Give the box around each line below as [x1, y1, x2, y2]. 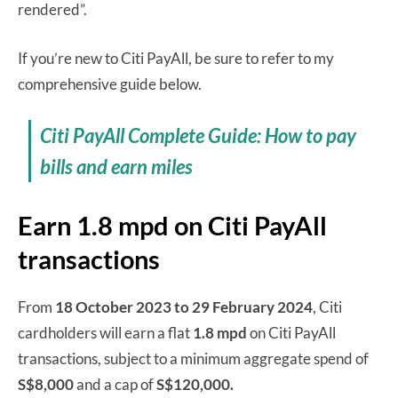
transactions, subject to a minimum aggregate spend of [18, 348, 369, 368]
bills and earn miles [40, 154, 194, 179]
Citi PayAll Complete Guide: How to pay [40, 123, 357, 147]
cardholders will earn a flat [18, 322, 193, 342]
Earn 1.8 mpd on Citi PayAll [18, 209, 327, 241]
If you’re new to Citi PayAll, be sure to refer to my [18, 48, 334, 68]
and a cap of [76, 374, 156, 394]
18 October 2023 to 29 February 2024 [55, 297, 313, 316]
